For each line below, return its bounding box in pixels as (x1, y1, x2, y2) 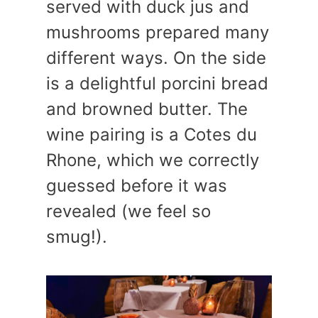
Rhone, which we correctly (46, 150, 259, 170)
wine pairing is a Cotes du (46, 124, 257, 145)
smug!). (46, 226, 107, 247)
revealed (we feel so (46, 201, 211, 221)
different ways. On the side (46, 48, 266, 68)
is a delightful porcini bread (46, 73, 268, 94)
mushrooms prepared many (46, 22, 269, 43)
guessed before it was (46, 175, 227, 196)
